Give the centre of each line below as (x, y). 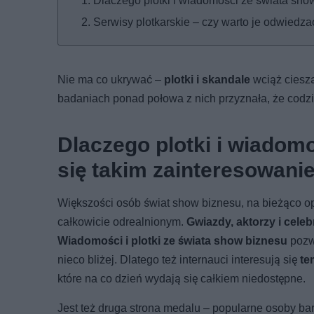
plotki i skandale (207, 79)
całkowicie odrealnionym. (122, 221)
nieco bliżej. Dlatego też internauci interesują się (179, 259)
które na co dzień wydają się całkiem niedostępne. (182, 278)
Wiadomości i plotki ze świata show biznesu (172, 240)
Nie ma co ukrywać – (111, 79)
